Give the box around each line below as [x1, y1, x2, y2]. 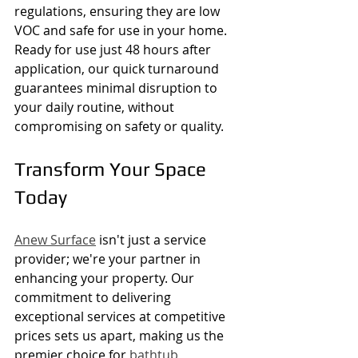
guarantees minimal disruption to [14, 78, 221, 97]
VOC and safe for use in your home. [14, 21, 230, 39]
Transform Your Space [14, 157, 211, 180]
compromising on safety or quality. [14, 117, 224, 135]
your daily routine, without [14, 97, 177, 116]
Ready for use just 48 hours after [14, 40, 214, 58]
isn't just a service [96, 230, 209, 249]
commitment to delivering [14, 288, 174, 306]
